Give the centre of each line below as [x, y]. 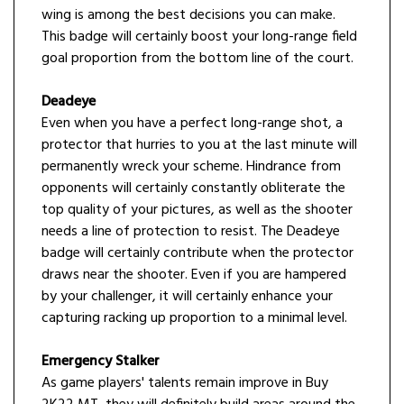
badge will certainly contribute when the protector [197, 254]
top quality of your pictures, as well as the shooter [197, 211]
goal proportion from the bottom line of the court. [197, 59]
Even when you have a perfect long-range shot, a [192, 124]
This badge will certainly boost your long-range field [199, 37]
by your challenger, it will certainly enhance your [187, 297]
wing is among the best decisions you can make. [188, 16]
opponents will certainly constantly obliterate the [193, 189]
